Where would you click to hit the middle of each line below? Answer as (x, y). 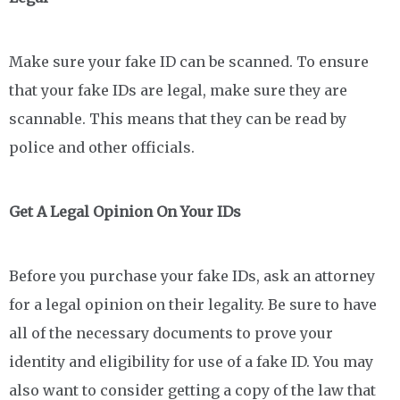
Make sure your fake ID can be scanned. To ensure (189, 61)
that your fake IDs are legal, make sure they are (178, 90)
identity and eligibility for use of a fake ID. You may (191, 361)
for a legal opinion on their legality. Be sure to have (193, 304)
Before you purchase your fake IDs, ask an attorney (192, 275)
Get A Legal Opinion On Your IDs (125, 211)
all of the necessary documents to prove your (171, 333)
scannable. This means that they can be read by (178, 118)
